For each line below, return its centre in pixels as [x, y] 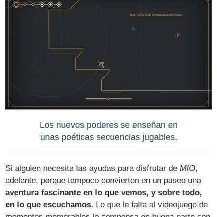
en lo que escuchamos [48, 204]
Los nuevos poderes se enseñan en [108, 124]
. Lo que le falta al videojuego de [150, 204]
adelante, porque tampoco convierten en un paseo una [103, 180]
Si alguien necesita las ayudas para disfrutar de [93, 168]
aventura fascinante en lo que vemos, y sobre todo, [104, 192]
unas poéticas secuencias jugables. [108, 137]
